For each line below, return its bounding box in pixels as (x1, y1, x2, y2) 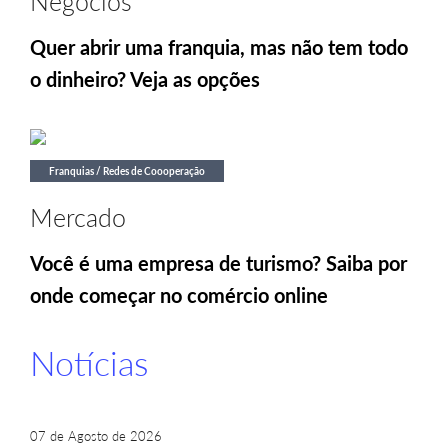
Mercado (30, 201, 126, 232)
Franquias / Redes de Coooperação (49, 164, 205, 177)
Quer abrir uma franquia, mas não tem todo (30, 34, 408, 59)
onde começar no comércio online (30, 282, 328, 307)
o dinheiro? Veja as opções (30, 66, 260, 91)
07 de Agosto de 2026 (30, 427, 162, 444)
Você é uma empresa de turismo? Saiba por (30, 250, 407, 275)
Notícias (30, 341, 148, 383)
